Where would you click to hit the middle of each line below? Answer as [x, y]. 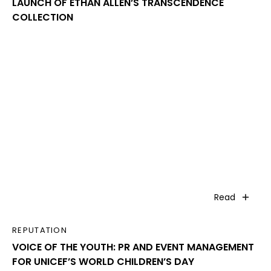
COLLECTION [43, 17]
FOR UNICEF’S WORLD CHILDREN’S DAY [103, 261]
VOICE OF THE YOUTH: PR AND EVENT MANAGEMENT [133, 247]
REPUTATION [40, 230]
